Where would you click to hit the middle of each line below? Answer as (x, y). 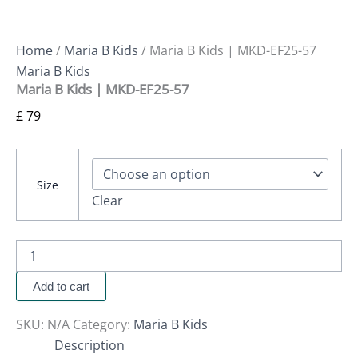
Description (89, 346)
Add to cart (61, 287)
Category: (103, 325)
